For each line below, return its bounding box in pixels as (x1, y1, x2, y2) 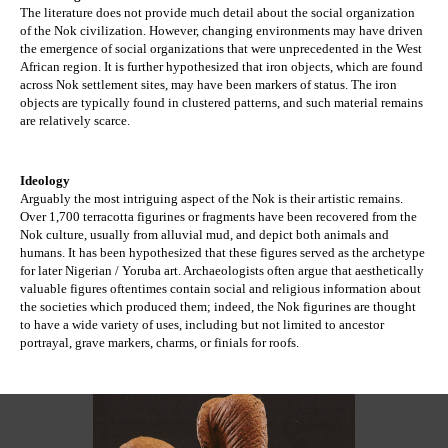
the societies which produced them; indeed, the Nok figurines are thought (20, 299, 416, 315)
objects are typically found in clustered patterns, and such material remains (20, 95, 423, 111)
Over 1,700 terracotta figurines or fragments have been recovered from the (20, 209, 417, 225)
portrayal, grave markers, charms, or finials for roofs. (20, 335, 299, 351)
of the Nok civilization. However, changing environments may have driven (20, 23, 423, 39)
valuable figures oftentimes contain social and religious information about (20, 281, 421, 297)
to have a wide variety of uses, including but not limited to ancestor (20, 317, 384, 333)
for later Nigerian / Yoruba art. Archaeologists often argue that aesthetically (20, 263, 424, 279)
